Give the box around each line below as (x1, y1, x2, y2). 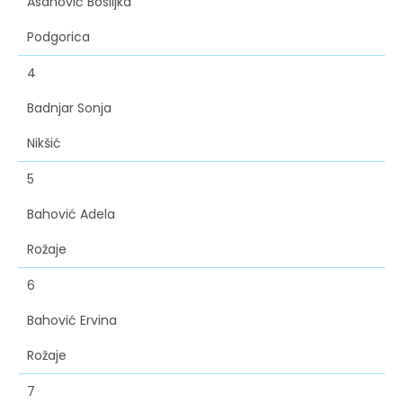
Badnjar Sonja (27, 99, 112, 118)
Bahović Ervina (27, 311, 117, 330)
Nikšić (27, 134, 61, 153)
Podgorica (27, 28, 90, 47)
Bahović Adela (27, 205, 115, 224)
